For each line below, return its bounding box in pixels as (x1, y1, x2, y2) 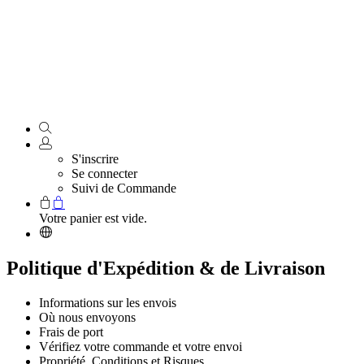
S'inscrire (71, 152, 119, 167)
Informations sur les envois (39, 295, 176, 310)
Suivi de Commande (71, 181, 176, 196)
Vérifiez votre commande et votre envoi (39, 339, 242, 353)
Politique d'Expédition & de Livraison (6, 257, 325, 279)
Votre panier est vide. (39, 211, 147, 226)
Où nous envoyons (39, 310, 136, 324)
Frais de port (39, 324, 103, 339)
